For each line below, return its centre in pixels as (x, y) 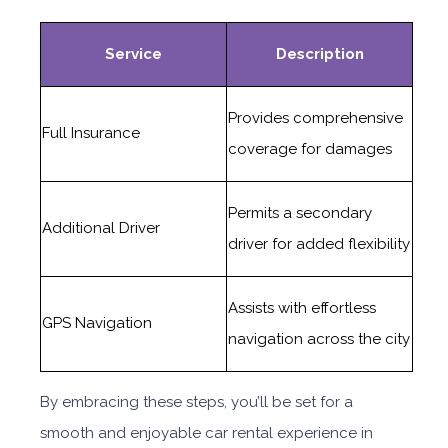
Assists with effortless (302, 308)
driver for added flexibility (319, 244)
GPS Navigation (97, 323)
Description (319, 54)
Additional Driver (101, 228)
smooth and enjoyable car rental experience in (206, 433)
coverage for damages (310, 149)
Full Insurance (91, 133)
